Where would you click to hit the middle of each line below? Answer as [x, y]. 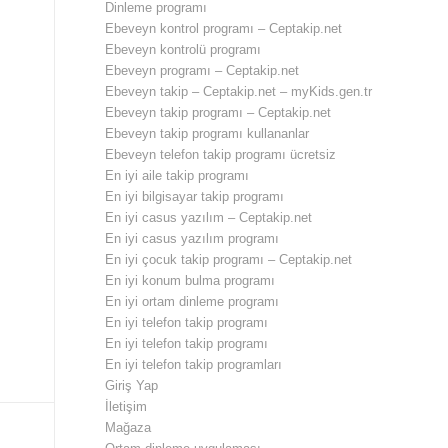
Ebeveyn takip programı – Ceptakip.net [218, 112]
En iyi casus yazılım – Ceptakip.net [209, 217]
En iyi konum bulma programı [190, 280]
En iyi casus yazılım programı [192, 238]
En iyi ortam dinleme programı [192, 301]
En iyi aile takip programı [177, 175]
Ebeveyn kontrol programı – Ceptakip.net [224, 28]
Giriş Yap [132, 385]
